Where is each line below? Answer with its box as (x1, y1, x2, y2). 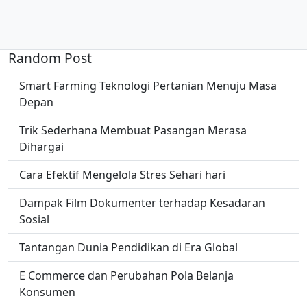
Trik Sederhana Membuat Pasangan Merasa (19, 123, 247, 138)
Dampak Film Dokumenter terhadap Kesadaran (19, 195, 265, 210)
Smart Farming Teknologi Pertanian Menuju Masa (19, 78, 277, 93)
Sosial (19, 212, 49, 227)
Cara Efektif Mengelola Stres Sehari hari (19, 167, 225, 182)
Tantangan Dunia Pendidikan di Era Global (19, 240, 238, 255)
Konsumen (19, 284, 75, 299)
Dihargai (19, 139, 64, 154)
